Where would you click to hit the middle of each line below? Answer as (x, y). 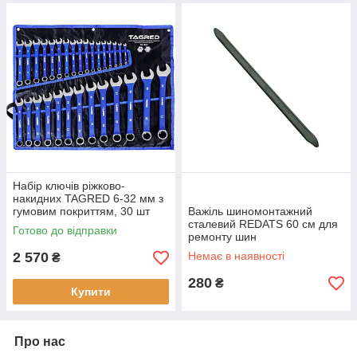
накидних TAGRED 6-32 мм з (88, 199)
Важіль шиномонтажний (250, 212)
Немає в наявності (236, 256)
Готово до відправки (65, 231)
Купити (91, 292)
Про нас (40, 342)
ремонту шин (222, 237)
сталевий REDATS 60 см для (263, 224)
